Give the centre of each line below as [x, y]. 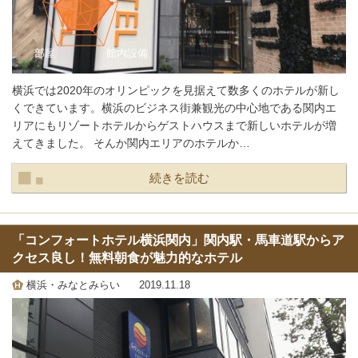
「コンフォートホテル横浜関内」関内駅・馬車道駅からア [178, 240]
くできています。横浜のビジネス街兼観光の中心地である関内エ [174, 108]
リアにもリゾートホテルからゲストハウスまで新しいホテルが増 [174, 126]
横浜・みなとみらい [73, 284]
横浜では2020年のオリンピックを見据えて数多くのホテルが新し [176, 91]
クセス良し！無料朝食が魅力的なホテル [127, 257]
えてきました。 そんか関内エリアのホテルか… [131, 143]
